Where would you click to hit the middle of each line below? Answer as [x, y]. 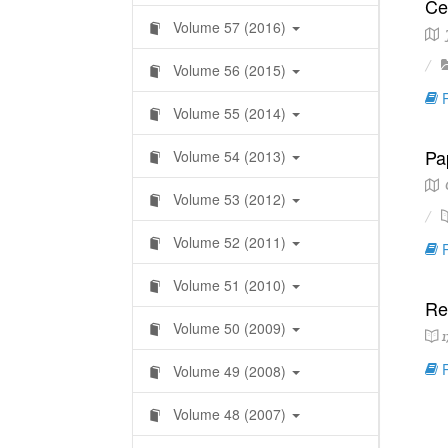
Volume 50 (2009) [229, 328]
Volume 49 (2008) [229, 371]
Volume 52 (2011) [229, 242]
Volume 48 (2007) [229, 414]
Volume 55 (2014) [229, 113]
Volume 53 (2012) [229, 199]
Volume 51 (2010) [229, 285]
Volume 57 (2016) [229, 27]
